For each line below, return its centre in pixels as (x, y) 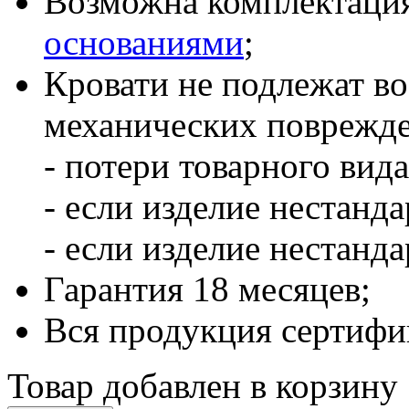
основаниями (144, 43)
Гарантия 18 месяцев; (207, 289)
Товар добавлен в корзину (203, 386)
